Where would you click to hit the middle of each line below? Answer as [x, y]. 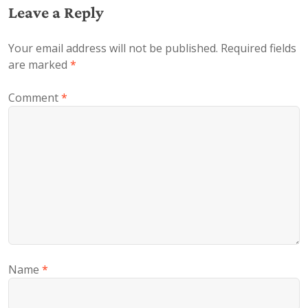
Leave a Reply [56, 12]
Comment [35, 98]
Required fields [258, 48]
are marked [39, 65]
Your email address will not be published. [113, 48]
